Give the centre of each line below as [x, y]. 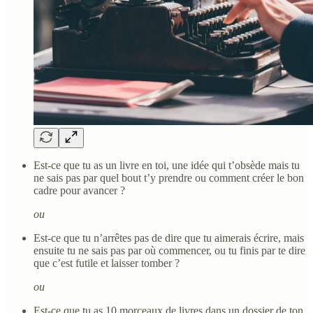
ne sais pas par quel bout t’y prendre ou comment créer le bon [169, 177]
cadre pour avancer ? [79, 190]
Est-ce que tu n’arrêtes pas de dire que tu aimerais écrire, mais [169, 238]
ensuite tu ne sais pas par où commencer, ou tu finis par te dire [169, 250]
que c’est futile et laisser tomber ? [107, 263]
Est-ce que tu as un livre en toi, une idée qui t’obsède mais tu [167, 165]
